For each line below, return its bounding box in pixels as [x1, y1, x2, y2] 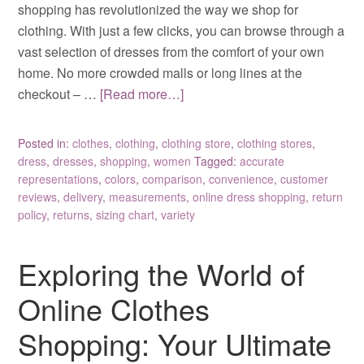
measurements [109, 188, 187, 205]
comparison [142, 170, 203, 187]
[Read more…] [100, 84, 184, 103]
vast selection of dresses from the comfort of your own [18, 41, 325, 61]
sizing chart [96, 206, 155, 223]
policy [18, 206, 47, 223]
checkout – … [18, 84, 101, 103]
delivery [63, 188, 103, 205]
